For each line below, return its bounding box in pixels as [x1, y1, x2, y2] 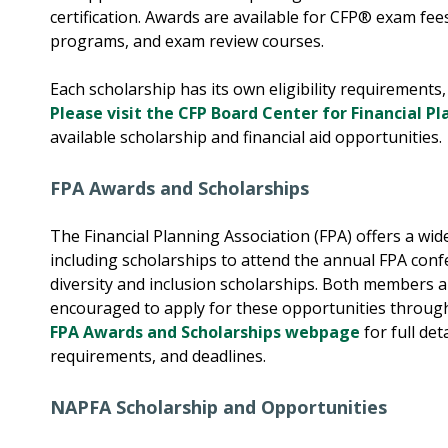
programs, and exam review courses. [50, 30, 324, 53]
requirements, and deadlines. [50, 345, 266, 368]
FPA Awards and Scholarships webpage [50, 321, 360, 344]
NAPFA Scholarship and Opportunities [50, 395, 387, 420]
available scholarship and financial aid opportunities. [50, 126, 442, 149]
